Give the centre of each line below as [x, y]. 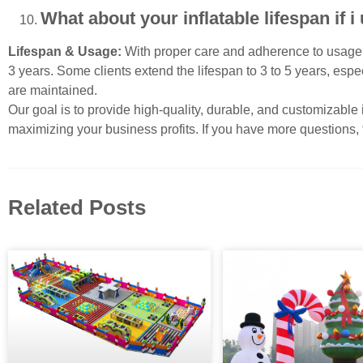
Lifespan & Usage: [65, 51]
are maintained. [53, 90]
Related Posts [77, 207]
